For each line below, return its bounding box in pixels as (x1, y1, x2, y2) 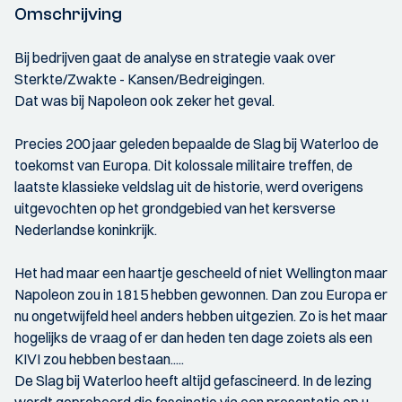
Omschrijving (14, 4, 122, 24)
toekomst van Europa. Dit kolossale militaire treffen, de (14, 156, 353, 174)
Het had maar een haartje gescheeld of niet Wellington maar (14, 264, 388, 282)
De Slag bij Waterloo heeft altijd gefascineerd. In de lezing (14, 371, 371, 389)
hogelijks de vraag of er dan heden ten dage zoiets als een (14, 328, 372, 346)
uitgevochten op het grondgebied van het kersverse (14, 199, 336, 217)
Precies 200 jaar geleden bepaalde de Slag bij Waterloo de (14, 135, 379, 153)
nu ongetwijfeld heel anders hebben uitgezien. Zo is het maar (14, 307, 388, 325)
